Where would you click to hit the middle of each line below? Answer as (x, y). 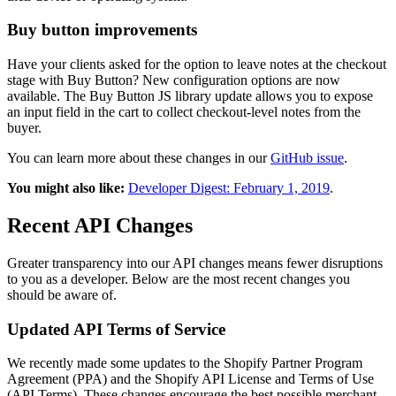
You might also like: (68, 188)
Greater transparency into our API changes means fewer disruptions (195, 263)
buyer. (24, 128)
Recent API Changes (100, 226)
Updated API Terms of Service (116, 329)
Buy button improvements (102, 30)
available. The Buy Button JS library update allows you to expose (190, 96)
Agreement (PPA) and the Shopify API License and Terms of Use (190, 379)
